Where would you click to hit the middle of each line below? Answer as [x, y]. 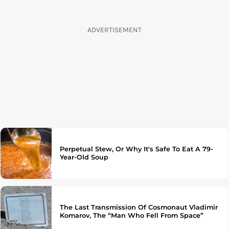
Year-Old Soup [84, 157]
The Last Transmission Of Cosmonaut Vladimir [139, 207]
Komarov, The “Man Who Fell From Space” [132, 215]
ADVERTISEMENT [114, 30]
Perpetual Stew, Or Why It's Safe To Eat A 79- [136, 149]
